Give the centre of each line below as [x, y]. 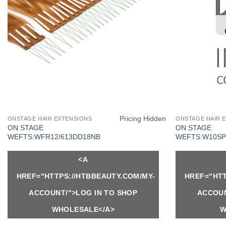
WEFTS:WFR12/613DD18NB [54, 137]
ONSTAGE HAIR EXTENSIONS [50, 119]
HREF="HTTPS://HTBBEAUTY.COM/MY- [86, 176]
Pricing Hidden [143, 119]
